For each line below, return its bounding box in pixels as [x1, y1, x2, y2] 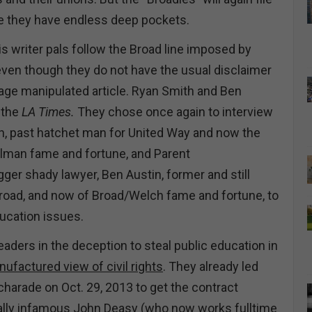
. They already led [163, 259, 258, 274]
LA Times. [22, 104, 75, 120]
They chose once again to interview [75, 104, 273, 120]
